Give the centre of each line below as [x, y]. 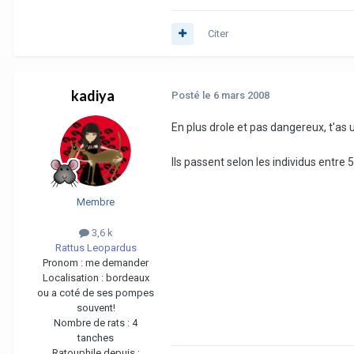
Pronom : [64, 263]
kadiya [92, 96]
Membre [96, 202]
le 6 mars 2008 [236, 96]
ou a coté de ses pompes [96, 293]
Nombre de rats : [93, 323]
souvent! [96, 308]
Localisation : [74, 278]
